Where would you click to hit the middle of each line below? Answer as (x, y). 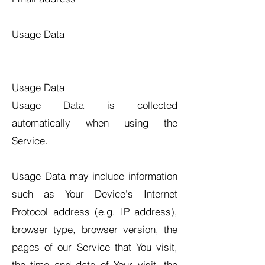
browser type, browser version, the (95, 229)
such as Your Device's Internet (95, 194)
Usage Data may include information (95, 176)
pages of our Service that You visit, (95, 247)
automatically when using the (95, 123)
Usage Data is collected (95, 105)
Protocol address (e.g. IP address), (95, 211)
